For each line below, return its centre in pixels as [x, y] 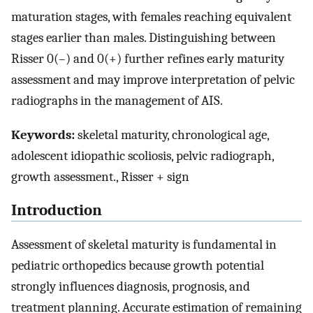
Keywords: [43, 134]
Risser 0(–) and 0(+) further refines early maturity [148, 58]
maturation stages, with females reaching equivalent [151, 16]
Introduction [57, 211]
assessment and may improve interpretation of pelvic [153, 79]
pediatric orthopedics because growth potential [138, 266]
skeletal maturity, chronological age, [172, 134]
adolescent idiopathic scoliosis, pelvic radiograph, [143, 155]
